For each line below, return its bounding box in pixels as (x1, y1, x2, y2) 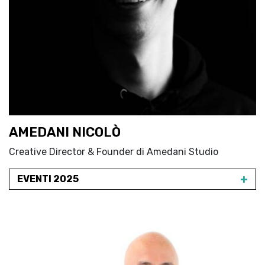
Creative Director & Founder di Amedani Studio (9, 146, 218, 157)
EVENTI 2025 (17, 173, 79, 185)
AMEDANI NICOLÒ (9, 124, 121, 140)
